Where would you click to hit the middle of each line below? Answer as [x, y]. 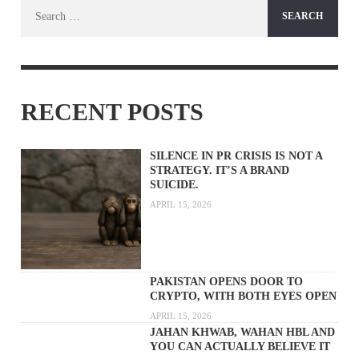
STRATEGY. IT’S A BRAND [219, 171]
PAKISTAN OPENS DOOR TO [226, 282]
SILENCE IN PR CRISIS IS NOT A [236, 156]
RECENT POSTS [112, 112]
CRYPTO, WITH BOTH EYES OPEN [243, 296]
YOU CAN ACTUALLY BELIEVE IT [240, 346]
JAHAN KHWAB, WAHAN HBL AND [242, 332]
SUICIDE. [174, 185]
